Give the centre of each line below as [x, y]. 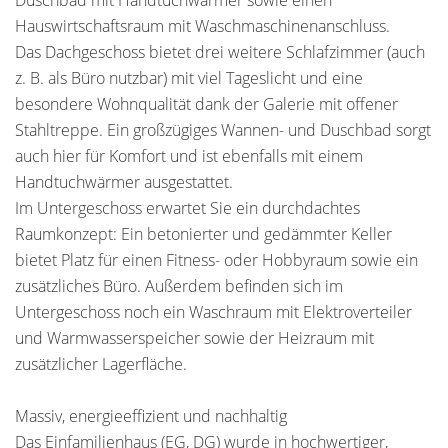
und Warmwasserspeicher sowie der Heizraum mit [194, 338]
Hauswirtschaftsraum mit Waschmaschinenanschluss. [202, 26]
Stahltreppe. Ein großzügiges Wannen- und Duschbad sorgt [223, 130]
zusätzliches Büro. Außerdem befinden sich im [179, 286]
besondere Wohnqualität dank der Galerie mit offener [206, 104]
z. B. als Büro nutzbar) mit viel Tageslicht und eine [189, 78]
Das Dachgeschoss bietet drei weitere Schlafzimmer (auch [220, 52]
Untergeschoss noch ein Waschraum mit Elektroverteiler [213, 312]
